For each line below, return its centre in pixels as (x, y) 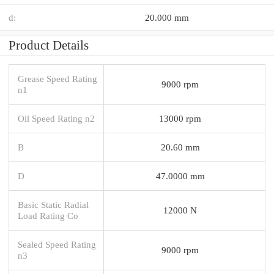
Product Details (49, 45)
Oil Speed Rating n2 (56, 118)
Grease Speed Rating (57, 78)
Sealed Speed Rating (57, 244)
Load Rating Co (48, 215)
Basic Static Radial (53, 204)
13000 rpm (180, 118)
